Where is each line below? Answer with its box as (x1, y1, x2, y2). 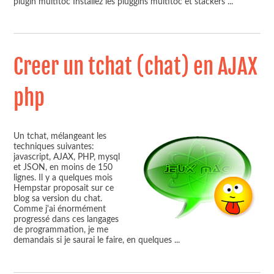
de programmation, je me (13, 225, 109, 235)
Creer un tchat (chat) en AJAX (13, 53, 258, 80)
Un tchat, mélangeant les (13, 131, 107, 141)
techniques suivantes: (13, 142, 95, 152)
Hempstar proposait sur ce (13, 183, 114, 193)
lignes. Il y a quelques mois (13, 173, 113, 183)
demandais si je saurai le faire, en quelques (13, 235, 175, 245)
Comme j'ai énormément (13, 204, 106, 214)
